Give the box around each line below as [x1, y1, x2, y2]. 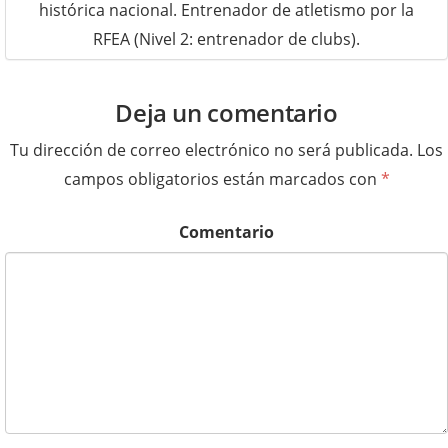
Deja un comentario [115, 96, 338, 130]
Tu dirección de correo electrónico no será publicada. [10, 139, 413, 162]
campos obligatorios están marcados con [63, 168, 381, 191]
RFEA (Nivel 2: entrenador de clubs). [93, 28, 360, 51]
